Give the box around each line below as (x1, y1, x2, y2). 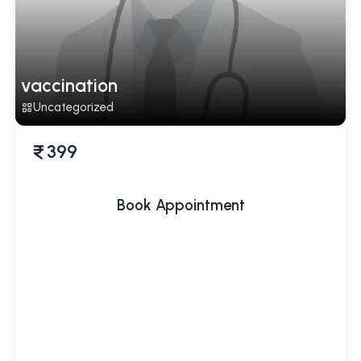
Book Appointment (116, 195, 245, 214)
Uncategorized (33, 100, 114, 115)
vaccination (21, 75, 118, 98)
